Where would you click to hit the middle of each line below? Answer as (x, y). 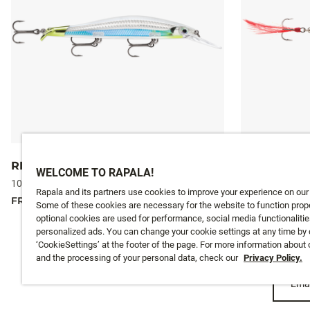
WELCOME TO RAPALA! (95, 173)
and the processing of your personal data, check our (138, 258)
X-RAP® (264, 165)
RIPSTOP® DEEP (60, 165)
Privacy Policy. (273, 258)
